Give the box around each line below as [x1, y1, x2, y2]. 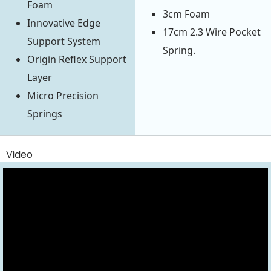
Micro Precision [27, 89, 99, 103]
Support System [27, 34, 100, 48]
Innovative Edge [27, 16, 100, 30]
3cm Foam [163, 7, 210, 21]
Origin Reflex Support [27, 53, 126, 67]
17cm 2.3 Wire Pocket [163, 25, 261, 39]
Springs [27, 107, 62, 121]
